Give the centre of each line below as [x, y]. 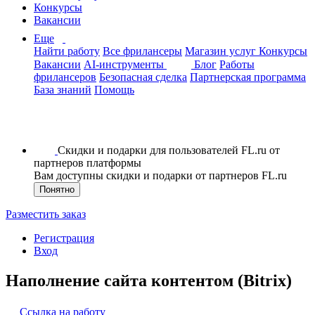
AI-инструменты [125, 64]
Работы [237, 64]
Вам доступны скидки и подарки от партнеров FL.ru [160, 175]
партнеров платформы [88, 163]
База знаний [63, 90]
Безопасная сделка [143, 77]
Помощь [114, 90]
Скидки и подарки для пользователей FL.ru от [169, 150]
